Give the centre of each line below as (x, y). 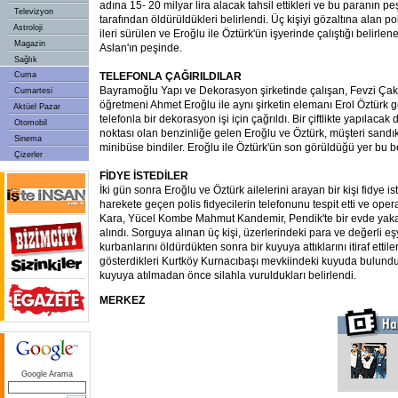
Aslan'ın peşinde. (141, 48)
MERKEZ (122, 300)
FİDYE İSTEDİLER (144, 176)
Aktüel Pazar (36, 107)
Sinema (27, 139)
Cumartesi (32, 91)
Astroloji (27, 28)
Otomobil (29, 123)
